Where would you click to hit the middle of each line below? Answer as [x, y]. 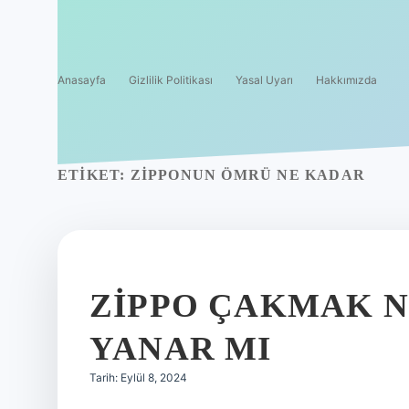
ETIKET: [94, 175]
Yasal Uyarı [264, 80]
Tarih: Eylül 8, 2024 [138, 378]
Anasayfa [82, 80]
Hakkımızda [346, 80]
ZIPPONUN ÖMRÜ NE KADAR [248, 175]
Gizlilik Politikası [171, 80]
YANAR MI [181, 348]
